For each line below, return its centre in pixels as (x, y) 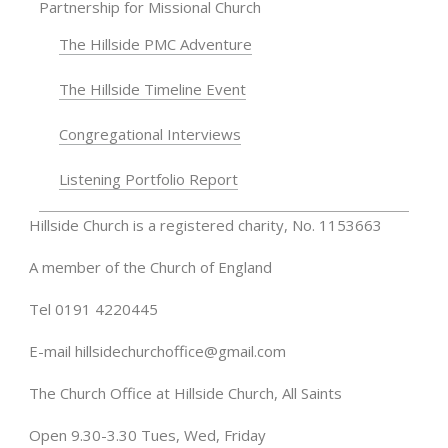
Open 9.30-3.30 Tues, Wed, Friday (147, 434)
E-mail (51, 350)
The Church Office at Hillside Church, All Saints (185, 392)
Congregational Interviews (149, 133)
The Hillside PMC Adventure (155, 43)
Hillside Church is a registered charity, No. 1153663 (205, 224)
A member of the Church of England (150, 266)
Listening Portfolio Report (148, 178)
